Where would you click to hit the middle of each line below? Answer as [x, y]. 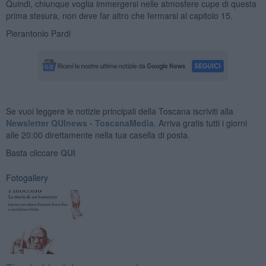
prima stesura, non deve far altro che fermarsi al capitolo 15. [119, 15]
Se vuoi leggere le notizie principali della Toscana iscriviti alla [119, 111]
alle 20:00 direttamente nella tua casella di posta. [98, 134]
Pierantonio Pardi [38, 33]
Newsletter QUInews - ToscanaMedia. [81, 123]
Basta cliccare [33, 152]
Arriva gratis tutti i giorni [201, 123]
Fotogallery [27, 177]
